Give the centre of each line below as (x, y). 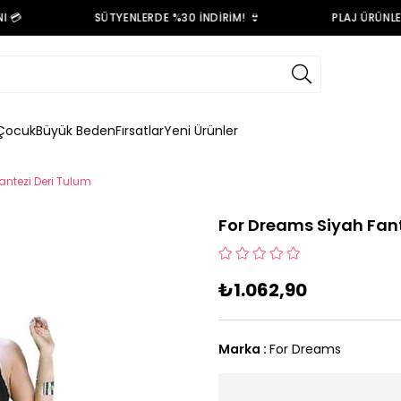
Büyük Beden (76, 131)
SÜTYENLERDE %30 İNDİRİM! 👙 (159, 17)
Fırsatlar (140, 131)
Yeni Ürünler (201, 131)
